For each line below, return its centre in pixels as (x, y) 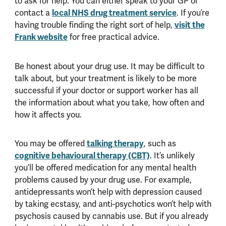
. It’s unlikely (172, 155)
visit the (189, 25)
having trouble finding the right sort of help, (94, 25)
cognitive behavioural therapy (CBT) (82, 155)
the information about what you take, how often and (109, 102)
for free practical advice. (113, 37)
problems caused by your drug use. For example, (103, 180)
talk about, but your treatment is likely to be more (105, 78)
